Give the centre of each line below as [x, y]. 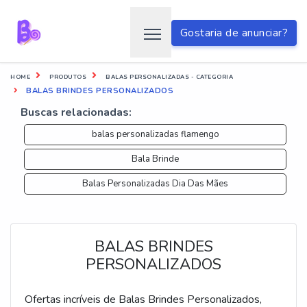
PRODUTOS [68, 77]
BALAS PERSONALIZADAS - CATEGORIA [169, 77]
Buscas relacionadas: [76, 112]
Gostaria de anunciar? [234, 33]
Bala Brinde [155, 159]
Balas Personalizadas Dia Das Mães [155, 184]
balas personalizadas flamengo [155, 134]
